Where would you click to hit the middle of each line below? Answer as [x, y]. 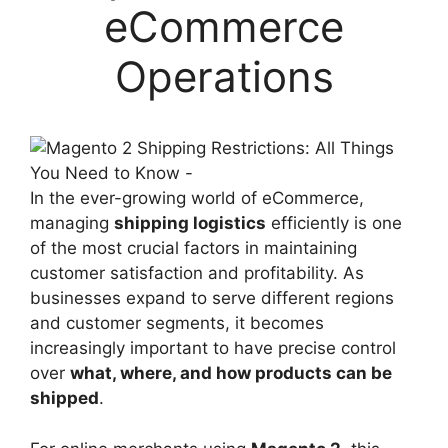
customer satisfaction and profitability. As [197, 273]
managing [72, 223]
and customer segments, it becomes [177, 323]
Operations [224, 76]
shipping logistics [190, 223]
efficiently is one [334, 223]
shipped [64, 398]
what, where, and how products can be [231, 373]
